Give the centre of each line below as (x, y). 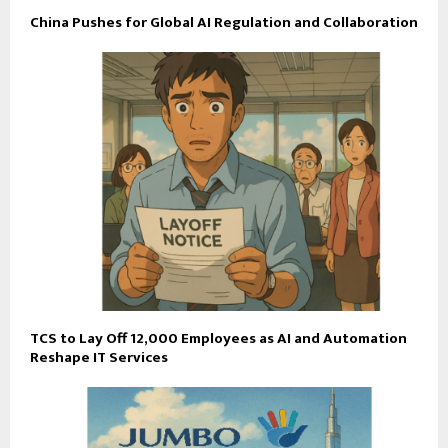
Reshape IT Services (99, 358)
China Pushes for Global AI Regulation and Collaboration (224, 23)
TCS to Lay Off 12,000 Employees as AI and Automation (218, 339)
